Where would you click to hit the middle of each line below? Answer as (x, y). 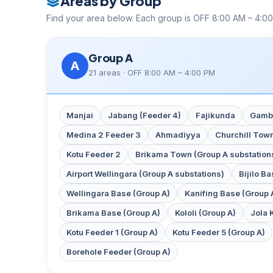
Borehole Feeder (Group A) (119, 252)
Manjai (80, 115)
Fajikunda (215, 115)
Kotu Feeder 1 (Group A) (112, 232)
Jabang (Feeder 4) (144, 115)
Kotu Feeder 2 (94, 154)
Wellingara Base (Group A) (118, 193)
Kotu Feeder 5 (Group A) (219, 232)
